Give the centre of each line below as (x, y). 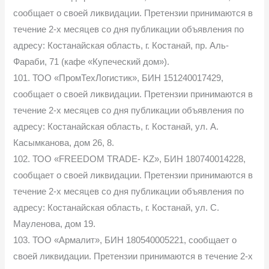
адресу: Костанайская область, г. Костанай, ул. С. (116, 207)
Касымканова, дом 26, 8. (64, 143)
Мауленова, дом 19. (55, 224)
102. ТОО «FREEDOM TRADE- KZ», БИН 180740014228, (130, 159)
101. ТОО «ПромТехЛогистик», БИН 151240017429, (119, 78)
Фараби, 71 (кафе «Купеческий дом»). (92, 62)
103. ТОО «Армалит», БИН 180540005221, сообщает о (125, 240)
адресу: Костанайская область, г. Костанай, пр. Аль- (121, 45)
